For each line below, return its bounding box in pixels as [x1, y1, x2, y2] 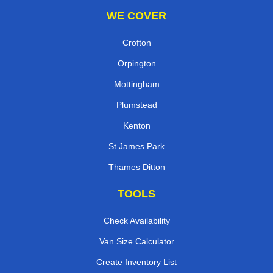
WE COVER [107, 9, 166, 22]
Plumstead [116, 99, 157, 110]
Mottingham [113, 79, 160, 89]
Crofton [122, 37, 151, 48]
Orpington [117, 58, 156, 68]
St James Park [108, 141, 165, 151]
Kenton [122, 120, 151, 130]
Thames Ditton [108, 161, 165, 172]
